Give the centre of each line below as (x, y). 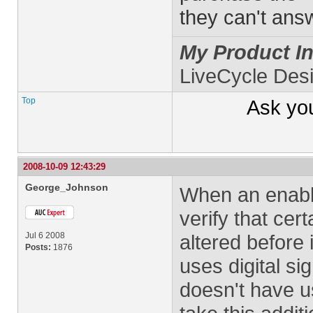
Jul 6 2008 (45, 235)
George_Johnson (67, 187)
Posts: (38, 247)
